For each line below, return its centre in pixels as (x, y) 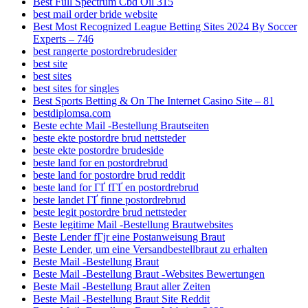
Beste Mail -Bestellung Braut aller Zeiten (122, 286)
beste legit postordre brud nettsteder (110, 212)
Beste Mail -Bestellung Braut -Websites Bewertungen (149, 274)
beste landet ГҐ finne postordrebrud (109, 199)
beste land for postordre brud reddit (109, 175)
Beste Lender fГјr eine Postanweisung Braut (129, 236)
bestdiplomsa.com (72, 113)
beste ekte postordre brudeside (98, 150)
